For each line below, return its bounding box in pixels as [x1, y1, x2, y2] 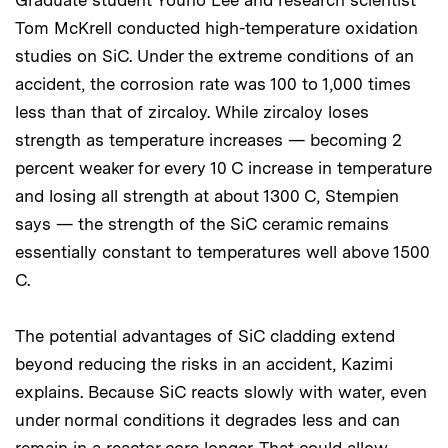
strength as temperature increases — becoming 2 [15, 130, 402, 151]
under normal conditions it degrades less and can [15, 410, 400, 431]
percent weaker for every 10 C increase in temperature [15, 158, 432, 179]
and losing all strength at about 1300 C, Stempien [15, 186, 399, 207]
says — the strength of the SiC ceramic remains [15, 214, 389, 235]
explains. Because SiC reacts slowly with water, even [15, 382, 427, 403]
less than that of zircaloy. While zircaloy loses [15, 102, 369, 123]
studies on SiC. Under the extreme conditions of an [15, 46, 414, 67]
